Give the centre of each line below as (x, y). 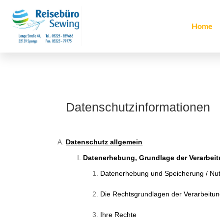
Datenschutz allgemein (104, 142)
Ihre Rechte (119, 215)
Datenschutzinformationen (138, 107)
